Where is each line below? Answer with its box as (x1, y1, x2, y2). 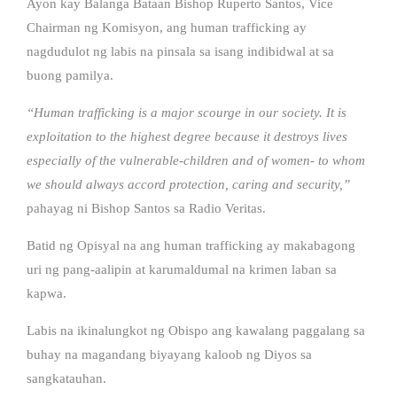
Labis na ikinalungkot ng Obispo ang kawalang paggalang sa (27, 323, 365, 338)
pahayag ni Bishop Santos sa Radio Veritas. (27, 200, 266, 215)
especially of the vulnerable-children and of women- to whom (27, 152, 365, 167)
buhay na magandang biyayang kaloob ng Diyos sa (27, 346, 312, 362)
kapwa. (27, 285, 66, 300)
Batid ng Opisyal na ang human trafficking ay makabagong (27, 237, 355, 253)
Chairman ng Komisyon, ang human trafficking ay (27, 19, 307, 35)
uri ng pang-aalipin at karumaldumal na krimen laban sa (27, 261, 337, 276)
